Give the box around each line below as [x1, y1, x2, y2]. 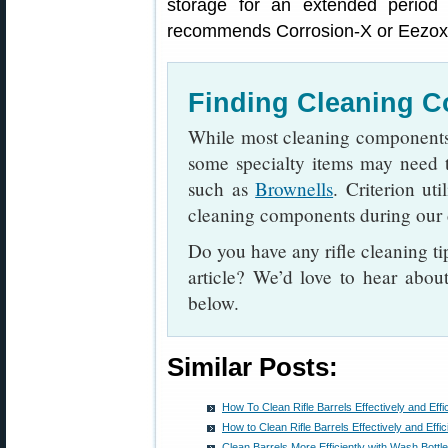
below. [188, 290, 239, 315]
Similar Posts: [167, 353, 338, 381]
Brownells [255, 176, 334, 201]
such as [188, 176, 256, 201]
